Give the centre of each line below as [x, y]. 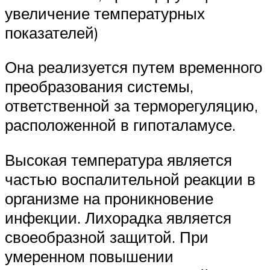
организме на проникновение [109, 198]
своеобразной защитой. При [107, 237]
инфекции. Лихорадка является [118, 217]
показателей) [52, 32]
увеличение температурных [105, 13]
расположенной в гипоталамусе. [120, 125]
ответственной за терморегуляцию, [131, 106]
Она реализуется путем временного [133, 67]
